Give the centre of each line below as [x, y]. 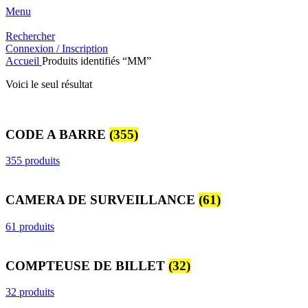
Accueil [24, 61]
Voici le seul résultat [49, 84]
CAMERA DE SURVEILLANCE [102, 200]
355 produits [33, 161]
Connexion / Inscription [57, 48]
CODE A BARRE [57, 134]
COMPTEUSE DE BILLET [87, 265]
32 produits [30, 292]
